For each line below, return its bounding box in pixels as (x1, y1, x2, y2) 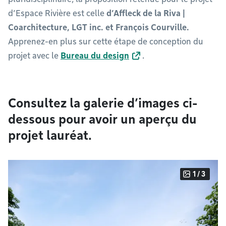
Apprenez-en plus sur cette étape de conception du (8, 37, 203, 46)
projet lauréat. (8, 128, 92, 143)
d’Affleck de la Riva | (106, 9, 185, 18)
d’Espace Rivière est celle (8, 9, 106, 18)
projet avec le (8, 51, 61, 61)
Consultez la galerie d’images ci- (8, 96, 197, 110)
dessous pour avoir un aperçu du (8, 112, 197, 127)
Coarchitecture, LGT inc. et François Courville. (8, 23, 189, 32)
